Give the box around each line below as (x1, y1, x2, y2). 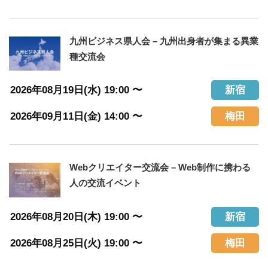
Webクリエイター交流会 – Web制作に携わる (69, 162, 251, 173)
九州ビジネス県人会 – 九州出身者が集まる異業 (69, 35, 258, 46)
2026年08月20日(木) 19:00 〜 (10, 211, 153, 223)
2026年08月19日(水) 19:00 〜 (10, 84, 153, 96)
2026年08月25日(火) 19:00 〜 (10, 237, 153, 249)
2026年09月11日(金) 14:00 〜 (10, 110, 153, 122)
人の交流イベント (69, 178, 141, 188)
